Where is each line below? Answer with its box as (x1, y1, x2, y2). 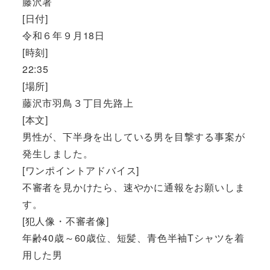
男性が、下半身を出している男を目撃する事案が (22, 129, 245, 143)
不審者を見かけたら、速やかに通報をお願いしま (22, 180, 245, 194)
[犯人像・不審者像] (22, 213, 109, 228)
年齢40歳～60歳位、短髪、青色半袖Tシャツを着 (22, 230, 245, 245)
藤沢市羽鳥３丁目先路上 (22, 95, 134, 110)
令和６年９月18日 (22, 28, 105, 42)
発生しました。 (22, 146, 93, 160)
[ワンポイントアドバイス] (22, 163, 140, 177)
